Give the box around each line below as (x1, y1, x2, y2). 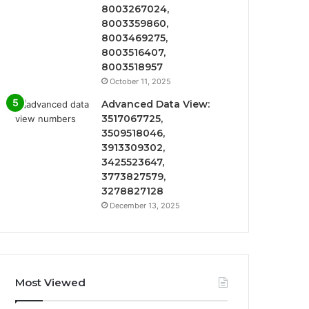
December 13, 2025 (110, 201, 181, 210)
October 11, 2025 (110, 77, 172, 86)
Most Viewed (15, 276, 86, 289)
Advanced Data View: (101, 98, 210, 110)
